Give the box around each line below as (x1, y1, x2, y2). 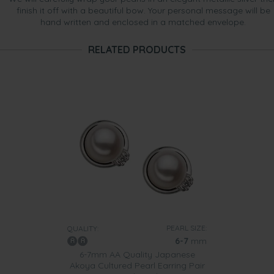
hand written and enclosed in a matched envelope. (40, 17, 246, 28)
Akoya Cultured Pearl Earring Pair (69, 260, 205, 271)
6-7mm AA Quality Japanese (79, 249, 195, 260)
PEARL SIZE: (166, 223, 207, 232)
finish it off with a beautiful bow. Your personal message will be (16, 5, 270, 16)
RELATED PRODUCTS (88, 43, 186, 56)
